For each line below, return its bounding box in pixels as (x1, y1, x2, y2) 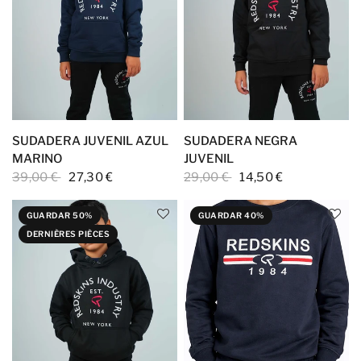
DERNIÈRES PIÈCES (27, 229, 110, 239)
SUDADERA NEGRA (184, 133, 297, 148)
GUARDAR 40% (198, 210, 264, 221)
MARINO (12, 151, 63, 166)
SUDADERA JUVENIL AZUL (12, 133, 168, 148)
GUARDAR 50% (27, 210, 93, 221)
